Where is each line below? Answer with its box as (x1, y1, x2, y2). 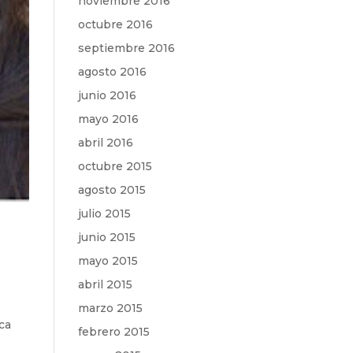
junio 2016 (77, 88, 136, 102)
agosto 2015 (77, 183, 146, 197)
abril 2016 (77, 136, 133, 150)
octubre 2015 (77, 159, 152, 173)
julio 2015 (77, 206, 131, 221)
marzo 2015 (77, 301, 143, 315)
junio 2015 (77, 230, 136, 244)
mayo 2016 (77, 112, 139, 126)
